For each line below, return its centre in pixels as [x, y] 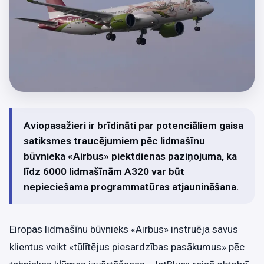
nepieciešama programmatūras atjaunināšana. [131, 187]
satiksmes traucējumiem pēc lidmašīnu [114, 141]
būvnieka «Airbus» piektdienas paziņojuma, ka [130, 156]
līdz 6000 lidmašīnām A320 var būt [104, 172]
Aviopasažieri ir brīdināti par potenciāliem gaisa [133, 126]
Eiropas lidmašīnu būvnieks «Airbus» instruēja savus [124, 230]
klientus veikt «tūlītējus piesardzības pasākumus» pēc [127, 247]
